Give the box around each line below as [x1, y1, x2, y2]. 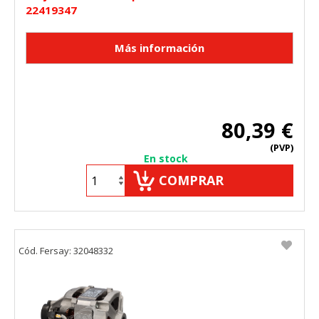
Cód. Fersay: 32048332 [19, 244, 113, 258]
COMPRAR [159, 172, 224, 189]
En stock [144, 152, 188, 166]
